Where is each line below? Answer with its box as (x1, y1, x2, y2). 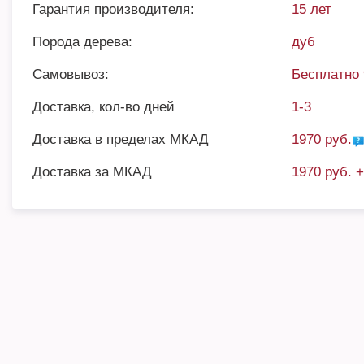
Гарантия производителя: (32, 2, 194, 17)
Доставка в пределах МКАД (32, 132, 209, 147)
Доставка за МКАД (32, 164, 152, 180)
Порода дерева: (32, 34, 132, 50)
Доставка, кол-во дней (32, 99, 175, 115)
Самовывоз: (32, 67, 109, 82)
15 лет (292, 2, 332, 17)
